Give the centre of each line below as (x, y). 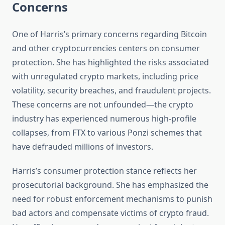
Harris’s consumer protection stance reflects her (104, 171)
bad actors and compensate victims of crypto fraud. (110, 213)
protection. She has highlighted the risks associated (110, 63)
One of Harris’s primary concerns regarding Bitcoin (109, 34)
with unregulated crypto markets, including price (105, 77)
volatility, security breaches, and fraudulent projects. (111, 91)
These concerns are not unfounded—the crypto (103, 105)
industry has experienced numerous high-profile (104, 119)
